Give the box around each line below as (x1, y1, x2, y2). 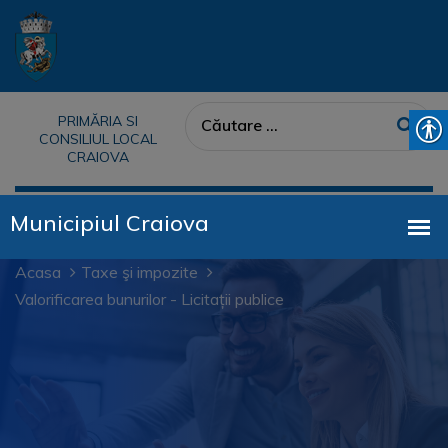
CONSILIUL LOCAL (38, 130, 157, 148)
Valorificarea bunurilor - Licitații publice (15, 289, 284, 309)
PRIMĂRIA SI (57, 112, 138, 130)
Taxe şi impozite (81, 262, 198, 282)
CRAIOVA (66, 148, 129, 166)
